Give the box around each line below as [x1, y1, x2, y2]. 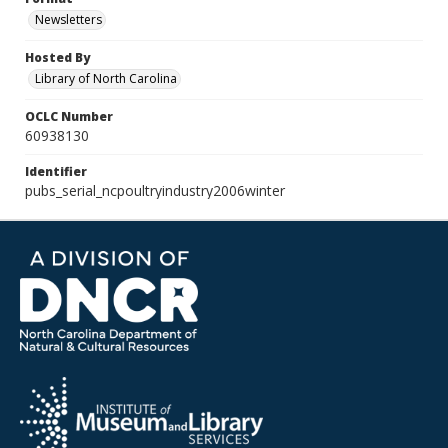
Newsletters [35, 11, 102, 28]
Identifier [25, 163, 87, 180]
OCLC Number [25, 108, 113, 125]
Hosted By [25, 49, 90, 66]
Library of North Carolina [35, 70, 177, 87]
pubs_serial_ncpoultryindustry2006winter [25, 181, 285, 200]
